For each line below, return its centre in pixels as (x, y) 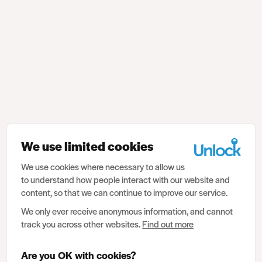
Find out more (168, 224)
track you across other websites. (82, 224)
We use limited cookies (87, 146)
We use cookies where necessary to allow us (103, 166)
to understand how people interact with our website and (126, 179)
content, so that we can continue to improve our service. (125, 192)
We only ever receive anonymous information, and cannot (127, 211)
